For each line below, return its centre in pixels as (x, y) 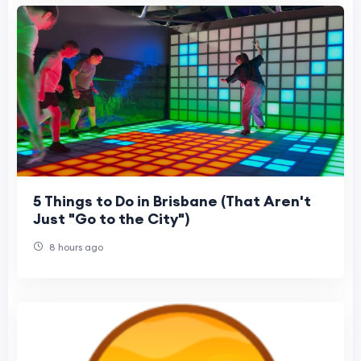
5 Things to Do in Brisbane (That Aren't (172, 201)
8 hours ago (75, 247)
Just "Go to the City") (111, 219)
